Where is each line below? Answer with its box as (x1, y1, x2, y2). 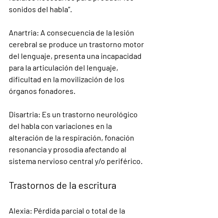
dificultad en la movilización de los (9, 74, 126, 84)
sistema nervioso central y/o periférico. (9, 156, 143, 165)
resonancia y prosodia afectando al (9, 145, 128, 154)
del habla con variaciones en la (9, 121, 113, 130)
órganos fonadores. (9, 86, 75, 95)
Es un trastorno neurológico (40, 109, 139, 119)
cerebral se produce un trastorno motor (9, 39, 145, 49)
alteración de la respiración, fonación (9, 133, 136, 142)
